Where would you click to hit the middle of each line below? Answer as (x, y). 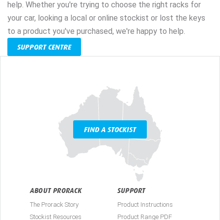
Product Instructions (145, 205)
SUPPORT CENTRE (44, 47)
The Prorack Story (54, 205)
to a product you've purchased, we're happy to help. (96, 31)
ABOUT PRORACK (56, 190)
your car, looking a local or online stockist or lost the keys (106, 18)
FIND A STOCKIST (110, 129)
